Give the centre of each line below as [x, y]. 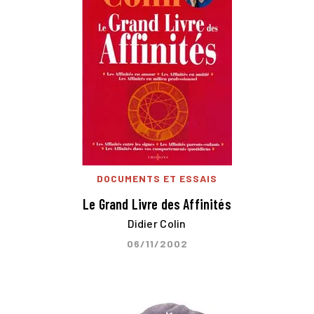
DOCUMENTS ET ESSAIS [157, 179]
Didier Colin [157, 223]
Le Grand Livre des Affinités [157, 204]
